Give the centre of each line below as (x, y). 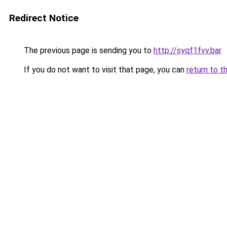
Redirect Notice (44, 18)
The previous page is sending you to (88, 50)
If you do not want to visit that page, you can (104, 70)
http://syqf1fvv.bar (187, 50)
